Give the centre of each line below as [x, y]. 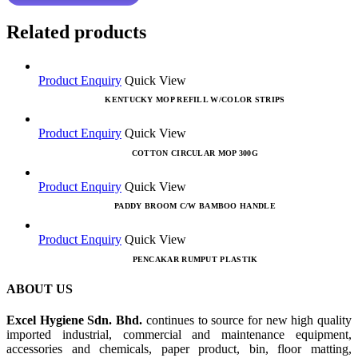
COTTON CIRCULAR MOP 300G [195, 153]
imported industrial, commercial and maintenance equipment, [179, 335]
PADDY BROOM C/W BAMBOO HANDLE [195, 206]
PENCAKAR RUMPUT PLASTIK [195, 259]
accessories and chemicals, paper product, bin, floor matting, [179, 349]
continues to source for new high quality [249, 320]
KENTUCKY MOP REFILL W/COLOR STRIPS [195, 99]
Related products [76, 32]
